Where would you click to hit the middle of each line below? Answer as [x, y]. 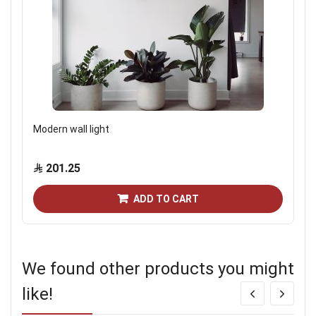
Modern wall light [71, 129]
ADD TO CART [166, 199]
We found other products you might [158, 269]
